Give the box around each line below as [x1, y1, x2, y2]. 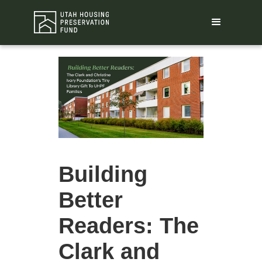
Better [58, 188, 123, 213]
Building [58, 162, 147, 187]
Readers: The [58, 213, 199, 239]
